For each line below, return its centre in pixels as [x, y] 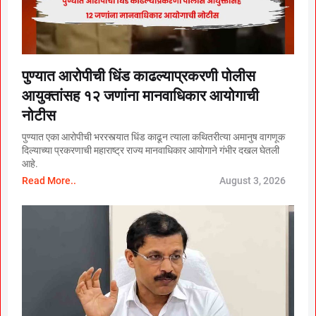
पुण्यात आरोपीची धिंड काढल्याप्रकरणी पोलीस [139, 77]
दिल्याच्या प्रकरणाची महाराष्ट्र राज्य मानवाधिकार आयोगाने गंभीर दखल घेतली [151, 151]
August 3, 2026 [253, 181]
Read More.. [49, 181]
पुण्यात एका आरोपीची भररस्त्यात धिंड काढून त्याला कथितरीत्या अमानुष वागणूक [153, 137]
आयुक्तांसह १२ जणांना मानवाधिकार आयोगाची [140, 96]
